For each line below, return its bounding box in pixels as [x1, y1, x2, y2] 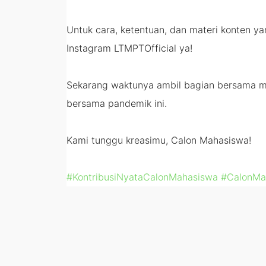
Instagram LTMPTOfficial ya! [66, 42, 192, 54]
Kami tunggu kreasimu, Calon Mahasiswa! [66, 134, 251, 146]
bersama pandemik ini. [66, 97, 167, 109]
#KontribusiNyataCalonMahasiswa [66, 171, 218, 183]
